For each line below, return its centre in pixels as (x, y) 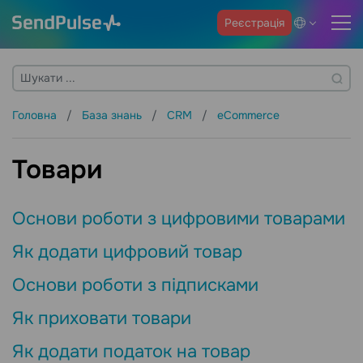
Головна (36, 115)
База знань (113, 115)
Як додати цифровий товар (127, 252)
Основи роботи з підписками (135, 286)
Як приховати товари (102, 319)
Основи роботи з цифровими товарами (179, 219)
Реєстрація (254, 22)
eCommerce (248, 115)
